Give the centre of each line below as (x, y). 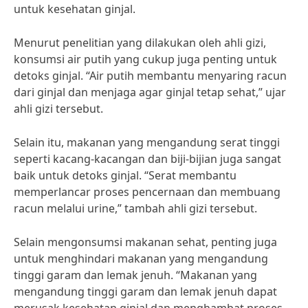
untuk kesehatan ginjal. (75, 9)
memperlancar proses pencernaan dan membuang (147, 192)
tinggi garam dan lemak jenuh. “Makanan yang (135, 275)
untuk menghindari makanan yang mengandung (141, 258)
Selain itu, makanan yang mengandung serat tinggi (147, 142)
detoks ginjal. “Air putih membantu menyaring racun (150, 76)
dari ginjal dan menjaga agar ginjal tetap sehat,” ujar (150, 92)
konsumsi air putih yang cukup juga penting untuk (145, 59)
